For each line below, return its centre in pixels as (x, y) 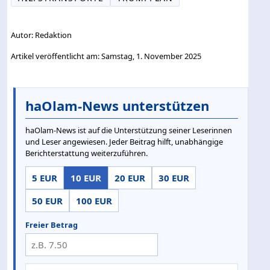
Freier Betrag (52, 225)
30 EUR (174, 178)
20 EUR (130, 178)
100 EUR (94, 201)
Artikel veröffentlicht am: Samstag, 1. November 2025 (106, 56)
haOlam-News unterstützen (117, 106)
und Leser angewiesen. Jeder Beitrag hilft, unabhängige (124, 142)
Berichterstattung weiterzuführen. (86, 153)
